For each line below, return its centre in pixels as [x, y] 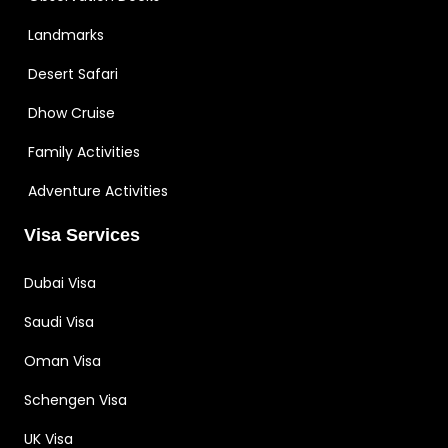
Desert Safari [73, 74]
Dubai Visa [60, 283]
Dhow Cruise [71, 113]
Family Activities [84, 152]
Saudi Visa [59, 322]
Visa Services [82, 235]
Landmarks [66, 35]
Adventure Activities [98, 191]
